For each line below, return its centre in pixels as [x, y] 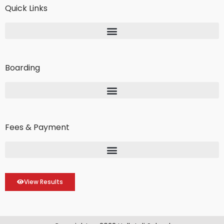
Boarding [22, 68]
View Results [43, 182]
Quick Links [26, 8]
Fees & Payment [37, 127]
